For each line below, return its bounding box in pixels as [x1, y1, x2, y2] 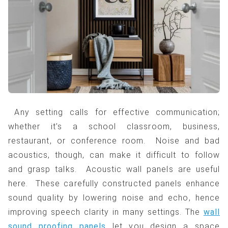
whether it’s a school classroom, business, [8, 121, 220, 131]
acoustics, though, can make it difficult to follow [8, 150, 220, 160]
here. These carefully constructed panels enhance [8, 178, 220, 188]
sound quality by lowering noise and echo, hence [8, 192, 220, 203]
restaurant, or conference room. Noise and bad [8, 135, 220, 146]
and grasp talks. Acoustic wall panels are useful [8, 164, 220, 174]
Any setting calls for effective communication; [8, 107, 220, 117]
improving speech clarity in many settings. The [8, 207, 204, 217]
